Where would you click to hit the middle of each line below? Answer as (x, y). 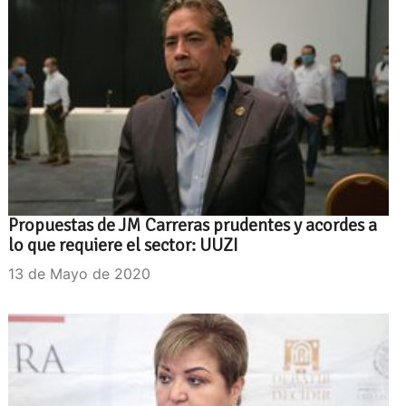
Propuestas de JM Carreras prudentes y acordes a (193, 225)
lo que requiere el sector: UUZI (123, 245)
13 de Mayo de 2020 (79, 273)
